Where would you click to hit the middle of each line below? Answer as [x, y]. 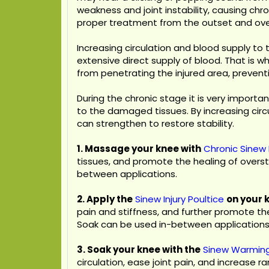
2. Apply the [105, 199]
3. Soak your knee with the [139, 249]
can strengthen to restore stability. [156, 123]
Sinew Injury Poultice [180, 199]
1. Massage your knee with [139, 149]
